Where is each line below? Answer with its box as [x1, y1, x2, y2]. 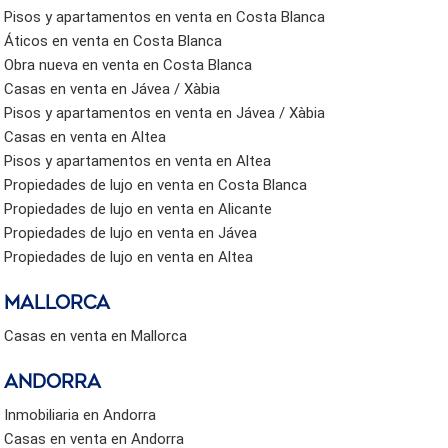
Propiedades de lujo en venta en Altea [4, 247, 254, 266]
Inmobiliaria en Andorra [4, 405, 157, 424]
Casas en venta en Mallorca [4, 326, 188, 345]
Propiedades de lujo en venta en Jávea [4, 223, 258, 242]
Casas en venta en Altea [4, 127, 167, 146]
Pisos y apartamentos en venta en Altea [4, 151, 272, 170]
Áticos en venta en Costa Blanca [4, 31, 223, 50]
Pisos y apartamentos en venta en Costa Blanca [4, 7, 326, 26]
